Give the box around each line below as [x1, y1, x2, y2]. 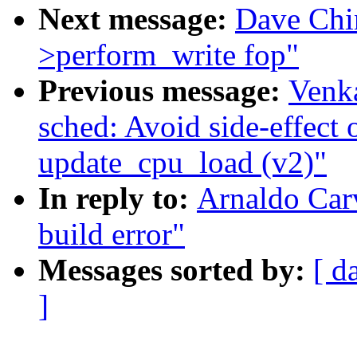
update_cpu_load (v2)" [38, 145, 327, 180]
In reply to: [38, 181, 197, 216]
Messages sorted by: [38, 253, 313, 288]
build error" [38, 217, 185, 252]
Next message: [38, 2, 235, 37]
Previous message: [38, 73, 288, 108]
